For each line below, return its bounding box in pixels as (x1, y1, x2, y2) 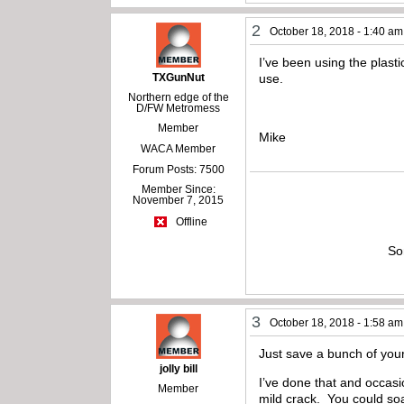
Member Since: (141, 182, 216, 196)
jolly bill (159, 362, 197, 375)
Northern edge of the (127, 90, 229, 104)
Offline (172, 216, 207, 229)
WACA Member (141, 142, 216, 155)
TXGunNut (151, 70, 205, 84)
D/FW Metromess (136, 101, 221, 115)
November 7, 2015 (133, 193, 225, 207)
